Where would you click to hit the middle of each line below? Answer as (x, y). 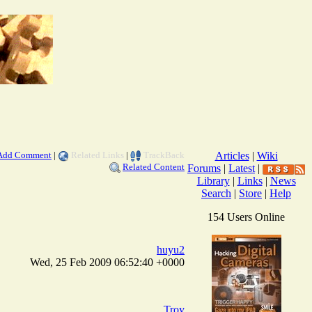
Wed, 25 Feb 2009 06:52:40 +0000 (107, 262)
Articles (232, 155)
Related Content (154, 166)
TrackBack (164, 155)
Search (216, 193)
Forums (204, 168)
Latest (242, 168)
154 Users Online (246, 217)
